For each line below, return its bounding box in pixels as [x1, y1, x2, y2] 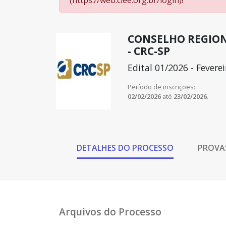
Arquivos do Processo [59, 205, 161, 218]
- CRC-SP [127, 44, 170, 58]
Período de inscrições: [127, 82, 195, 91]
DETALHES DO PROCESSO [77, 142, 174, 153]
